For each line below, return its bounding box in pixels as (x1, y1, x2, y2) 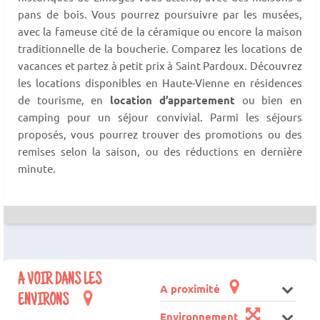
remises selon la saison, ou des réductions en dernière (18, 144, 302, 158)
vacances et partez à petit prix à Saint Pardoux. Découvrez (18, 58, 302, 72)
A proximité (159, 281, 223, 296)
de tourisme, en (18, 92, 110, 106)
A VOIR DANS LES (18, 271, 101, 289)
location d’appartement (109, 92, 236, 107)
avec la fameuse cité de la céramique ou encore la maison (18, 24, 302, 38)
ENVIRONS (18, 292, 71, 310)
